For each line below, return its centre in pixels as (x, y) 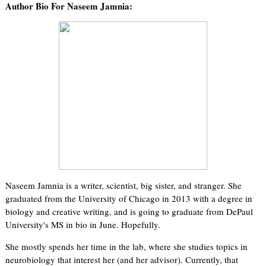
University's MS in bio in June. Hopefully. (83, 224)
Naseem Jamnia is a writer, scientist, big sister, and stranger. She (124, 185)
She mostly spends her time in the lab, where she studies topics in (127, 246)
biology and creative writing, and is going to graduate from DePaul (129, 211)
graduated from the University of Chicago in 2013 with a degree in (129, 198)
